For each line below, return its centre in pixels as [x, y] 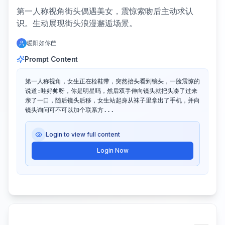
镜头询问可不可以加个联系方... [70, 110]
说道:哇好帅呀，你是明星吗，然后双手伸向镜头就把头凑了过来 [111, 91]
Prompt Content [51, 59]
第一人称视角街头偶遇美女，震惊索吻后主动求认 [105, 11]
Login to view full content [83, 134]
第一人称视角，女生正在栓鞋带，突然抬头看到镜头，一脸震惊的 [113, 81]
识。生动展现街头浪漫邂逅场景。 [77, 23]
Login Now [113, 150]
